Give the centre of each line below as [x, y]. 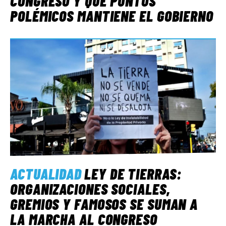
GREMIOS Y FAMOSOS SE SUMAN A [104, 204]
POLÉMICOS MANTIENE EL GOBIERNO [112, 16]
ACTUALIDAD [46, 174]
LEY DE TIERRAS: [133, 174]
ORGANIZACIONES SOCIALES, [90, 189]
